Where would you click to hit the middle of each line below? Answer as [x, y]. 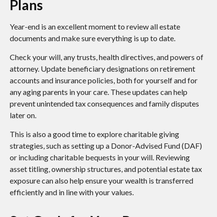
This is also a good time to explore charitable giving [94, 134]
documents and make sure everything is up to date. [93, 38]
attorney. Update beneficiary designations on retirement [102, 69]
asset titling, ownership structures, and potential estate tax [106, 169]
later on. [23, 115]
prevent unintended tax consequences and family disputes [104, 104]
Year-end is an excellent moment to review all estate [95, 27]
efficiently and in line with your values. [72, 192]
